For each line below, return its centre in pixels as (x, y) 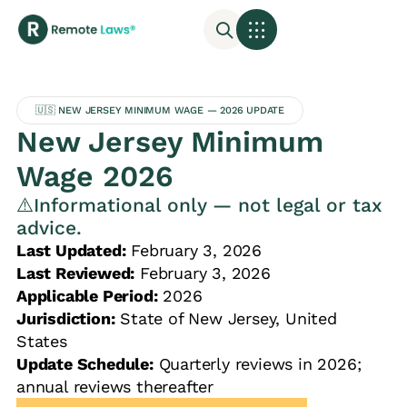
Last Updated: (71, 251)
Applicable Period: (87, 296)
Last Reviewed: (75, 273)
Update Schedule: (84, 364)
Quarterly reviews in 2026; (257, 364)
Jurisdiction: (65, 319)
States (41, 342)
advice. (49, 228)
